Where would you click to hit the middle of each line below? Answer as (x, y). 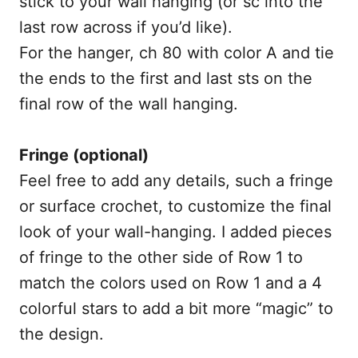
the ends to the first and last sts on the (166, 78)
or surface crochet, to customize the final (175, 206)
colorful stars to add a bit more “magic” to (176, 308)
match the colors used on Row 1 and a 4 (171, 283)
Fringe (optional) (84, 155)
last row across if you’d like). (126, 27)
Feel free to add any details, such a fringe (176, 181)
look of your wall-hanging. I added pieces (175, 232)
